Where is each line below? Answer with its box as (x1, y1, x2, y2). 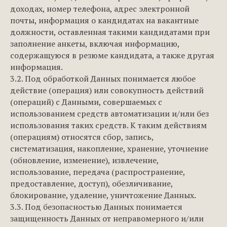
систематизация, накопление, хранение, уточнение (10, 143, 208, 154)
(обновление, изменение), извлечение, (10, 155, 159, 166)
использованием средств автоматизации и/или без (10, 108, 209, 119)
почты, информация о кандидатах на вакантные (10, 15, 199, 26)
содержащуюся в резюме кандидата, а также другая (10, 50, 214, 61)
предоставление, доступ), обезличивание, (10, 178, 173, 189)
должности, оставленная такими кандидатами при (10, 26, 210, 37)
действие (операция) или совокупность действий (10, 85, 204, 96)
